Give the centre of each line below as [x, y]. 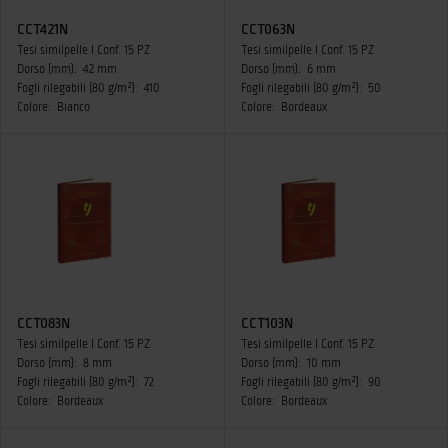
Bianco [73, 107]
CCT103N [266, 323]
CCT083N [43, 323]
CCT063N [267, 29]
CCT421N [42, 29]
